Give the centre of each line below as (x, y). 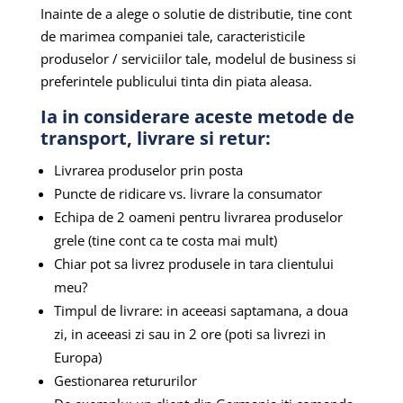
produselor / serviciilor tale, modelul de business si (198, 59)
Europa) (77, 358)
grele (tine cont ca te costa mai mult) (165, 241)
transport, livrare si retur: (155, 139)
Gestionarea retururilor (125, 381)
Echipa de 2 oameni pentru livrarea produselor (198, 217)
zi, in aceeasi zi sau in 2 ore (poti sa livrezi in (189, 334)
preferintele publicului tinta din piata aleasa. (176, 81)
